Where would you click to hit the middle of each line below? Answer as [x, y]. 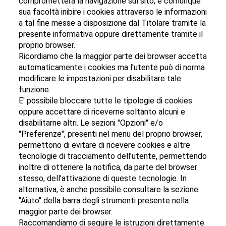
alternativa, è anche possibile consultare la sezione [109, 190]
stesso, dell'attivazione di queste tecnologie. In [103, 179]
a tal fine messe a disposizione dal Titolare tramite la [112, 23]
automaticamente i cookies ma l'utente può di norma [112, 68]
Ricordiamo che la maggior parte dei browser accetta [113, 56]
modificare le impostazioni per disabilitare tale [100, 79]
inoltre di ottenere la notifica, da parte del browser [108, 167]
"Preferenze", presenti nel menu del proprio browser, [111, 134]
